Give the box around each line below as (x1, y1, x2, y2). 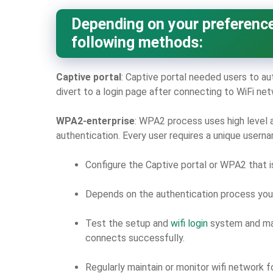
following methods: (71, 33, 203, 51)
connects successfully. (85, 232, 185, 244)
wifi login (171, 217, 208, 229)
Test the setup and (85, 217, 171, 229)
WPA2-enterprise (56, 115, 135, 127)
